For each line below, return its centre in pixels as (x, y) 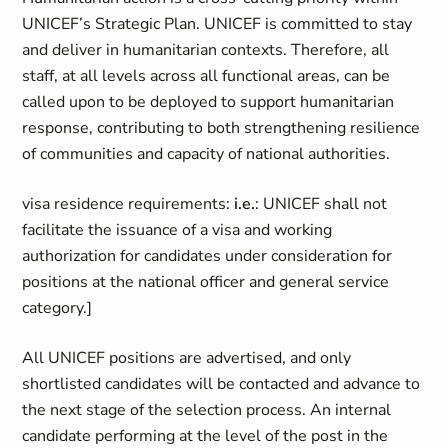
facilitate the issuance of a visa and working (177, 230)
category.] (57, 308)
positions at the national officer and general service (206, 282)
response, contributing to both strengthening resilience (221, 128)
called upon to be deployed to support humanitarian (208, 102)
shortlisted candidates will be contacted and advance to (221, 384)
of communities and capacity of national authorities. (206, 154)
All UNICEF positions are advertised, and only (187, 358)
